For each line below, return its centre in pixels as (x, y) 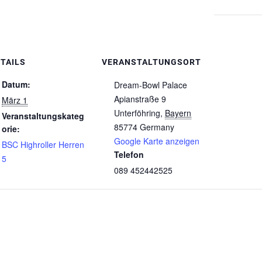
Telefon (129, 154)
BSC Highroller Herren (43, 144)
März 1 (15, 100)
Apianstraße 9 (140, 99)
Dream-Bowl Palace (151, 85)
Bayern (178, 113)
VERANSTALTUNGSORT (151, 62)
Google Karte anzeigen (157, 141)
